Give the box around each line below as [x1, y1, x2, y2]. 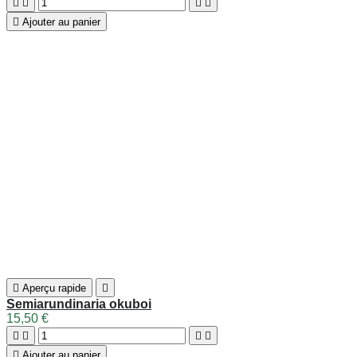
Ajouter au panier [22, 216, 100, 229]
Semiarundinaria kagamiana [6, 164, 175, 178]
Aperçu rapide [22, 149, 86, 162]
